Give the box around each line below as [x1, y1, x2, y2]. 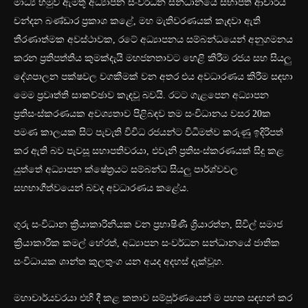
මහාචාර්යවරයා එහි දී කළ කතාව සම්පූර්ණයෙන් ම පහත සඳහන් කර [14, 293, 292, 304]
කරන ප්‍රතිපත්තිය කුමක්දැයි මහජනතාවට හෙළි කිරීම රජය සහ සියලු [14, 53, 291, 64]
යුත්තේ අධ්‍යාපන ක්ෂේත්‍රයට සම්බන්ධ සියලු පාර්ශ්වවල [14, 164, 238, 175]
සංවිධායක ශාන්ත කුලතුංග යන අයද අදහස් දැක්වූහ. [14, 256, 224, 267]
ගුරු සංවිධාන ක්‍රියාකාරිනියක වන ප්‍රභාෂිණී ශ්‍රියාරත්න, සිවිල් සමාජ [14, 219, 283, 230]
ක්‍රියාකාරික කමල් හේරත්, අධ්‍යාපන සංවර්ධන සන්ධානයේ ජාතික [14, 238, 280, 249]
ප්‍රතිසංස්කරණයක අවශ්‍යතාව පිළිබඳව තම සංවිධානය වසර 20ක [14, 109, 271, 120]
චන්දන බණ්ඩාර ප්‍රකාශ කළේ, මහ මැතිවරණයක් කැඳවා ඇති [14, 16, 261, 27]
